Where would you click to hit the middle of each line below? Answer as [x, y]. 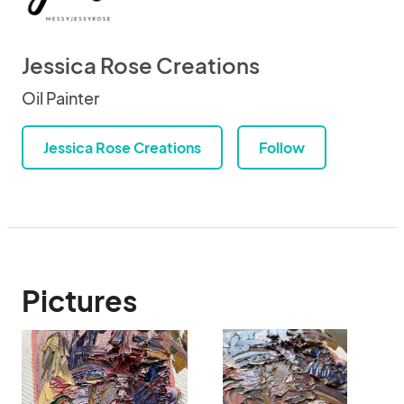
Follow [282, 147]
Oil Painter [60, 98]
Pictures [79, 300]
